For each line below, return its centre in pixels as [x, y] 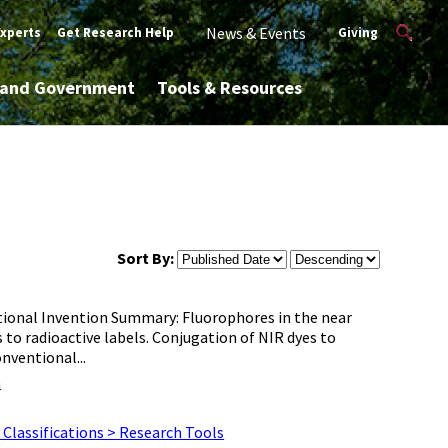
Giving [358, 32]
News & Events [256, 33]
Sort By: [146, 258]
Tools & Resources [229, 87]
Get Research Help [116, 32]
